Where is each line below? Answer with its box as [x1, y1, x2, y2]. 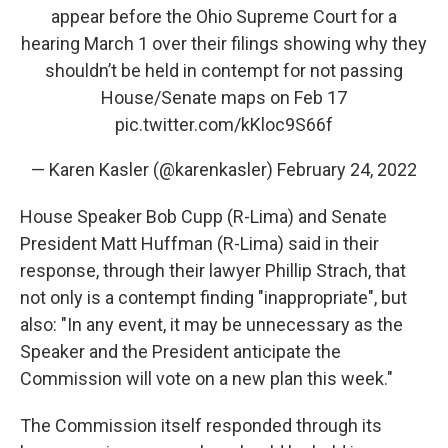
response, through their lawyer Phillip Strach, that [20, 260, 406, 282]
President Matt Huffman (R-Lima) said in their [20, 233, 379, 255]
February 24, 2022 [277, 159, 417, 181]
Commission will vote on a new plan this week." [20, 368, 393, 390]
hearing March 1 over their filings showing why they [21, 33, 427, 55]
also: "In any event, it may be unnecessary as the [20, 314, 403, 336]
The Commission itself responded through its [20, 415, 382, 437]
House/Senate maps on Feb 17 [101, 87, 347, 109]
